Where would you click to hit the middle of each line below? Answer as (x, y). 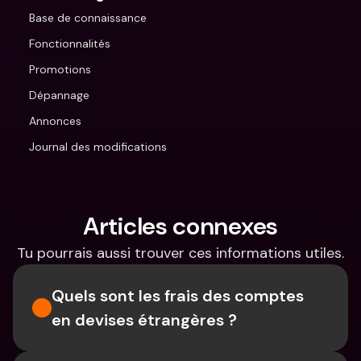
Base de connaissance (88, 18)
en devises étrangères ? (144, 320)
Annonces (55, 121)
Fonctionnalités (70, 44)
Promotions (60, 69)
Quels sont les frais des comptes (178, 296)
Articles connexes (180, 226)
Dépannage (59, 95)
